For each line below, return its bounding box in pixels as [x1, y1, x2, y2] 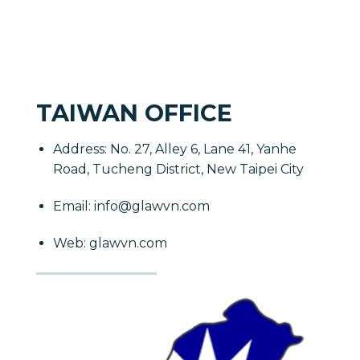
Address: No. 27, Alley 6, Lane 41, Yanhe [52, 141, 297, 157]
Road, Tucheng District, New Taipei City [52, 162, 304, 178]
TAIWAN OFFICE [36, 99, 232, 127]
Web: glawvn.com [52, 235, 167, 251]
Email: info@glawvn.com [52, 198, 210, 215]
